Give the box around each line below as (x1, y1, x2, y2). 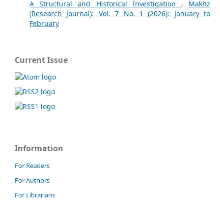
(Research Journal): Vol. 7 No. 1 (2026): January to (29, 8, 211, 18)
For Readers (15, 161, 50, 170)
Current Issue (15, 54, 68, 65)
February (29, 18, 59, 28)
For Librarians (15, 190, 55, 199)
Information (15, 142, 63, 154)
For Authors (15, 175, 50, 185)
